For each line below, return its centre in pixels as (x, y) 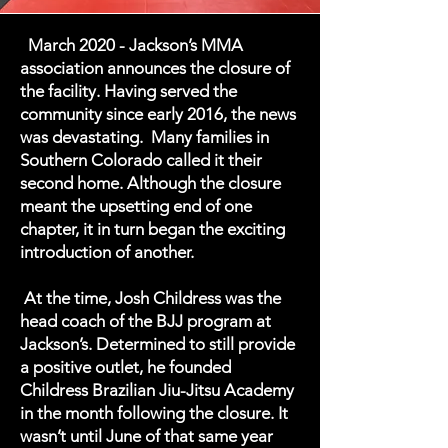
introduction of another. (109, 252)
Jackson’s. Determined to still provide (157, 344)
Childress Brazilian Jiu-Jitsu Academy (157, 390)
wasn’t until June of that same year (146, 436)
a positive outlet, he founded (125, 367)
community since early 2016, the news (158, 114)
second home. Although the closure (150, 183)
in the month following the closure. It (154, 413)
